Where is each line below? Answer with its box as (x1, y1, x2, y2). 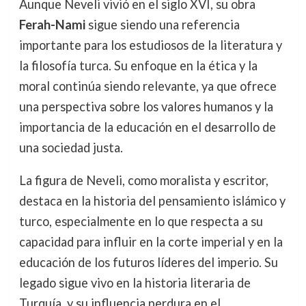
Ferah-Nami (18, 16, 85, 32)
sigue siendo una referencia (85, 16, 240, 32)
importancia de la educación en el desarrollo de (18, 119, 276, 135)
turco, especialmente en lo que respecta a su (18, 213, 263, 229)
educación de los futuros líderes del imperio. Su (18, 254, 278, 270)
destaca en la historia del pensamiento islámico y (18, 193, 286, 208)
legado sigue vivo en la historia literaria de (18, 275, 251, 290)
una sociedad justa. (18, 139, 123, 155)
